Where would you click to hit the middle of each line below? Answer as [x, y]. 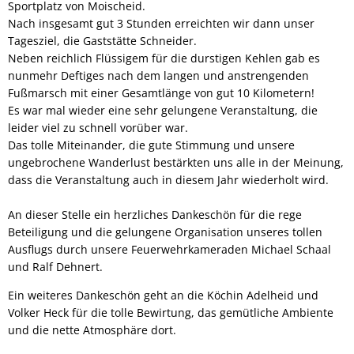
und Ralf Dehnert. [55, 266]
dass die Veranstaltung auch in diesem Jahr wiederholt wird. [168, 179]
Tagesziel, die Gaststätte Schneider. [102, 40]
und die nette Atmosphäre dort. [92, 330]
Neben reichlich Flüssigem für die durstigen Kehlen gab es [164, 58]
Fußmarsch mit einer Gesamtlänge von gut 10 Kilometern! [161, 92]
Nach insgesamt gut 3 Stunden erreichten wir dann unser [161, 23]
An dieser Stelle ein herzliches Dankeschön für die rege [155, 214]
